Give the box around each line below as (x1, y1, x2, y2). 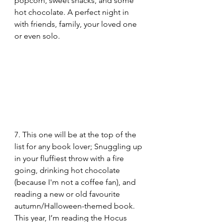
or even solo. (14, 31, 60, 41)
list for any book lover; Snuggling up (14, 141, 144, 151)
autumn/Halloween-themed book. (14, 201, 137, 211)
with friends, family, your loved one (14, 19, 139, 29)
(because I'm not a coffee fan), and (14, 177, 138, 187)
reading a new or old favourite (14, 189, 122, 199)
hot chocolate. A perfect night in (14, 7, 131, 17)
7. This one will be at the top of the (14, 129, 138, 139)
